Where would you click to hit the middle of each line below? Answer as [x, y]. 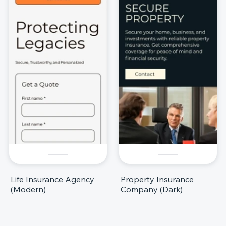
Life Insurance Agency [52, 179]
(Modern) [28, 189]
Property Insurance [157, 179]
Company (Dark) [152, 189]
